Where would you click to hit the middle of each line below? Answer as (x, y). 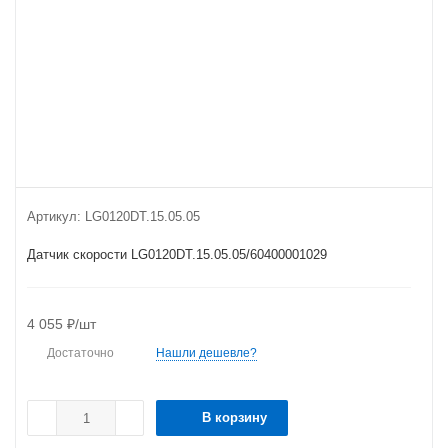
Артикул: (54, 216)
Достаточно (80, 353)
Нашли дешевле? (206, 353)
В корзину (234, 417)
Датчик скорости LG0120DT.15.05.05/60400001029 (177, 254)
